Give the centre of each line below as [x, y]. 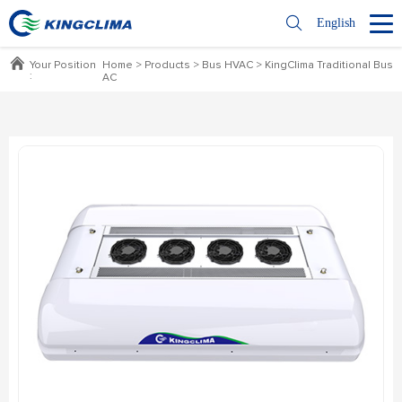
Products [167, 66]
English [336, 23]
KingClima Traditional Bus [329, 66]
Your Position [63, 66]
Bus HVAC [227, 66]
